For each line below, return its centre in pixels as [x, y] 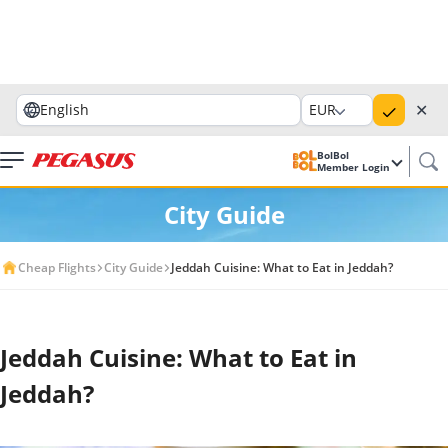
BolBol [334, 155]
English [64, 109]
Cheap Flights [57, 267]
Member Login [355, 167]
